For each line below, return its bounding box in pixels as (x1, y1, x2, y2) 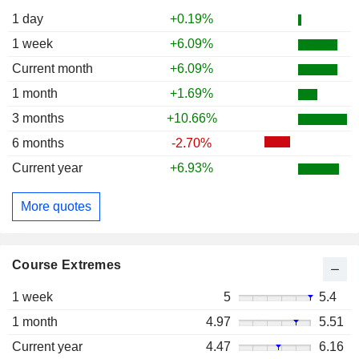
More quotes (21, 200, 91, 214)
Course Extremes (12, 257, 122, 272)
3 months (12, 111, 64, 126)
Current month (12, 62, 93, 76)
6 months (12, 136, 64, 151)
